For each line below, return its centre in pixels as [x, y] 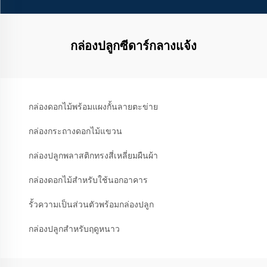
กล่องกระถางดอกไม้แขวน [75, 131]
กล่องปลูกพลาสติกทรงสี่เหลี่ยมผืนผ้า [93, 155]
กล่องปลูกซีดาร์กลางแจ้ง [133, 46]
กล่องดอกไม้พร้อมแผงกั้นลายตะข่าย [93, 106]
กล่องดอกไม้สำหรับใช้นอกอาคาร [88, 180]
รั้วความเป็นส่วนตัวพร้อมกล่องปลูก [91, 204]
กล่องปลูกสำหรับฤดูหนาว [74, 229]
